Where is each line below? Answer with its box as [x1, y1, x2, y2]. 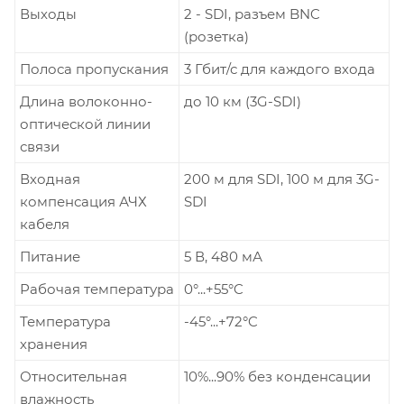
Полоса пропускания [20, 60, 169, 78]
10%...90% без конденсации [184, 367, 371, 385]
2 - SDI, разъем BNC [184, 5, 320, 23]
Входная [20, 170, 80, 188]
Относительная [20, 367, 127, 385]
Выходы [20, 5, 77, 23]
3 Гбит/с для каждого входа [184, 60, 375, 78]
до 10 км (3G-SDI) [184, 92, 301, 110]
